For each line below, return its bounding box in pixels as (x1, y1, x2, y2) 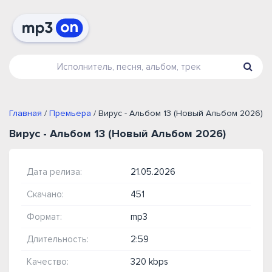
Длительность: (27, 234, 89, 245)
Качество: (27, 256, 69, 267)
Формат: (27, 211, 62, 222)
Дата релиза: (27, 166, 82, 177)
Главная (9, 108, 42, 118)
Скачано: (27, 189, 64, 200)
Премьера (49, 108, 91, 118)
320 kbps (131, 256, 168, 267)
